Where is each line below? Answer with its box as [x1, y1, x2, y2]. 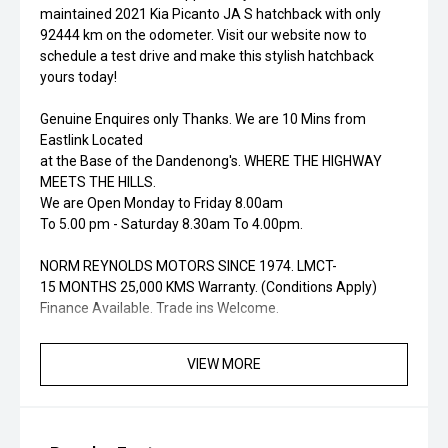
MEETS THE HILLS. [40, 174, 156, 190]
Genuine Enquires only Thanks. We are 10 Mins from [40, 111, 366, 127]
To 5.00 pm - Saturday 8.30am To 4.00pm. [40, 216, 303, 232]
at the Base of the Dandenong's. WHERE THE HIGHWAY [40, 153, 382, 169]
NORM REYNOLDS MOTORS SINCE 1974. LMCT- [40, 258, 337, 274]
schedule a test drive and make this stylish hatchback [40, 48, 374, 64]
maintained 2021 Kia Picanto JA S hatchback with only [40, 6, 381, 22]
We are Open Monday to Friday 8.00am [40, 195, 283, 211]
